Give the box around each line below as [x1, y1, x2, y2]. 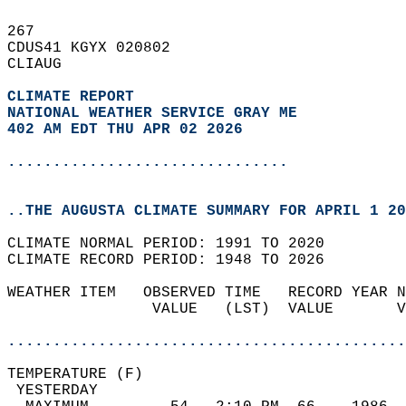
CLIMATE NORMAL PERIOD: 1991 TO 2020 [7, 236, 343, 252]
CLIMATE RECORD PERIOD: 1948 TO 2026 [7, 252, 343, 268]
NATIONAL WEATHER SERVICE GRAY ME [7, 105, 297, 121]
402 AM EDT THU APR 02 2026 [7, 121, 243, 138]
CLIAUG [7, 56, 80, 72]
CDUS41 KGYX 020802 [7, 40, 188, 56]
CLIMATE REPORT [7, 89, 143, 105]
